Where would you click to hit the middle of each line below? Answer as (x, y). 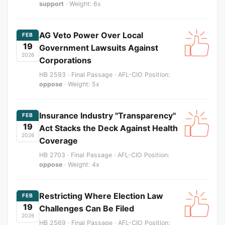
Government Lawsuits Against (99, 47)
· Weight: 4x (81, 164)
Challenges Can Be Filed (87, 208)
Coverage (59, 140)
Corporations (65, 60)
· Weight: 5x (81, 84)
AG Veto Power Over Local (91, 35)
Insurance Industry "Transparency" (107, 115)
